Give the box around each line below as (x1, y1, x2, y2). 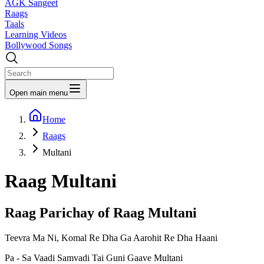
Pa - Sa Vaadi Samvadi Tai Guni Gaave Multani (5, 252, 183, 263)
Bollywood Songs (5, 40, 72, 50)
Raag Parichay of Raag (5, 204, 148, 220)
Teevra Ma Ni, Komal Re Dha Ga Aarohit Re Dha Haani (5, 232, 217, 243)
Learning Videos (5, 29, 67, 39)
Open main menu (9, 88, 68, 97)
